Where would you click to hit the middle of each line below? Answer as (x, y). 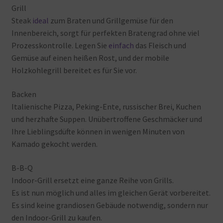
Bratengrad (147, 33)
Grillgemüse (127, 21)
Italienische (31, 107)
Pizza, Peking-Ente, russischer (105, 107)
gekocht (55, 144)
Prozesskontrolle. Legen (53, 46)
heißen (85, 58)
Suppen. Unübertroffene (100, 119)
